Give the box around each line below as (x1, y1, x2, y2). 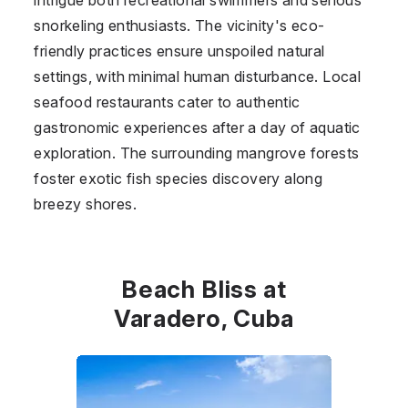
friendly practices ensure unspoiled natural (34, 41, 325, 60)
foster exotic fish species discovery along (34, 168, 323, 188)
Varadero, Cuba (113, 303, 295, 332)
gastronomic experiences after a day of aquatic (34, 117, 361, 137)
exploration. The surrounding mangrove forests (34, 143, 360, 162)
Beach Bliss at (121, 274, 287, 303)
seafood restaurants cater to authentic (34, 92, 301, 111)
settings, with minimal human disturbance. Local (34, 66, 362, 86)
